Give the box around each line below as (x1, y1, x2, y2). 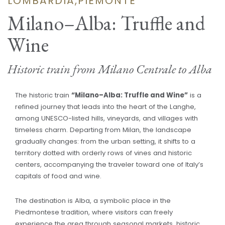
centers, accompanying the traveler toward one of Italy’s (15, 159, 203, 169)
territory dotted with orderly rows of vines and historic (15, 148, 192, 158)
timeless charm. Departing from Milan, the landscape (15, 125, 191, 135)
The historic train (15, 90, 71, 100)
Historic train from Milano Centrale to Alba (8, 61, 212, 77)
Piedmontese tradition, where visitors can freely (15, 207, 173, 217)
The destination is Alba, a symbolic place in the (15, 196, 171, 206)
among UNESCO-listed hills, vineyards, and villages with (15, 113, 198, 123)
